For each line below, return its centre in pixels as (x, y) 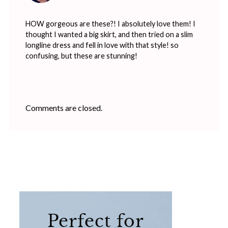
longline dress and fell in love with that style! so (102, 45)
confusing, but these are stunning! (81, 56)
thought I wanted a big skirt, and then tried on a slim (109, 35)
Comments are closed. (64, 108)
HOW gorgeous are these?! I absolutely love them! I (110, 24)
